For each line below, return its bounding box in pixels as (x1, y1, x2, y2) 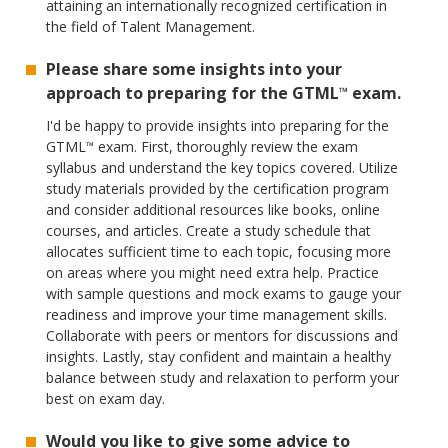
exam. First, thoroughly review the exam (94, 137, 359, 157)
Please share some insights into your (46, 58, 343, 81)
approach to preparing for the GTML (46, 82, 340, 105)
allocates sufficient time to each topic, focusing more (46, 242, 392, 262)
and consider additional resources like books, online (46, 200, 381, 220)
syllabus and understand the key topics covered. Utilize (46, 158, 399, 178)
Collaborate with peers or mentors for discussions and (46, 326, 399, 346)
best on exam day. (46, 389, 166, 409)
